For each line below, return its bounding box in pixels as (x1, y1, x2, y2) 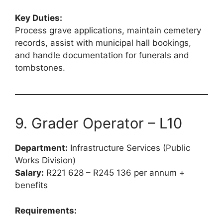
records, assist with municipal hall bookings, (15, 38, 191, 48)
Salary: (15, 168, 44, 178)
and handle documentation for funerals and (15, 50, 189, 61)
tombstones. (15, 63, 65, 73)
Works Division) (15, 155, 76, 166)
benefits (15, 180, 48, 191)
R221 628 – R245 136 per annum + (44, 168, 185, 178)
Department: (15, 143, 68, 153)
